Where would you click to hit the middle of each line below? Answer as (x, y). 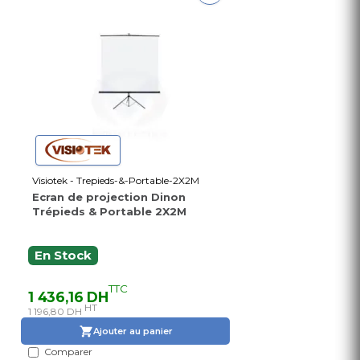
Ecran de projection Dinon (109, 197)
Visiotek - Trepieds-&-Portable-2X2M (116, 181)
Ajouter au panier (133, 331)
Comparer (68, 352)
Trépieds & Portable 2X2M (109, 212)
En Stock (63, 256)
